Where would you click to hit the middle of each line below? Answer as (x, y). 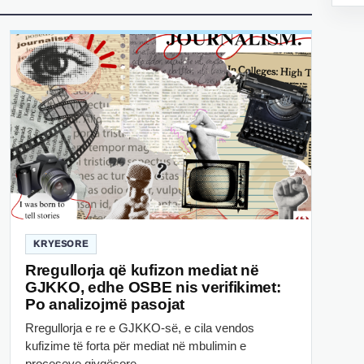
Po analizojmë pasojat (105, 305)
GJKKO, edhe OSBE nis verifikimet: (153, 288)
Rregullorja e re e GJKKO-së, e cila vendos (140, 328)
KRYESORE (61, 244)
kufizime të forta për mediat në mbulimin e (136, 346)
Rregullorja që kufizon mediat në (142, 271)
